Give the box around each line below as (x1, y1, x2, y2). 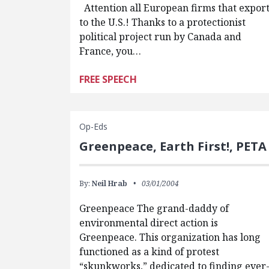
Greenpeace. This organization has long (79, 231, 261, 244)
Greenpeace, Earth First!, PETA (79, 138, 267, 154)
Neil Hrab (92, 178, 128, 189)
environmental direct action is (79, 216, 219, 229)
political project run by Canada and (79, 30, 242, 43)
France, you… (79, 44, 142, 58)
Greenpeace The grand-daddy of (79, 202, 229, 215)
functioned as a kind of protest (79, 245, 220, 258)
